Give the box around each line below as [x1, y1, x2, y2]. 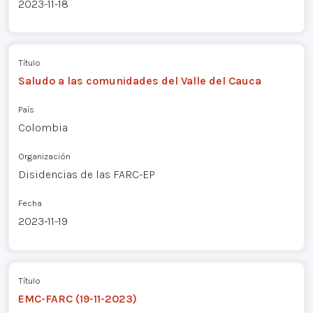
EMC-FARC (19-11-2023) [17, 291, 137, 305]
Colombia [17, 121, 68, 135]
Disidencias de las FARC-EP [17, 168, 155, 182]
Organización [17, 151, 71, 162]
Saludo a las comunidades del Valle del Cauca [17, 74, 261, 88]
